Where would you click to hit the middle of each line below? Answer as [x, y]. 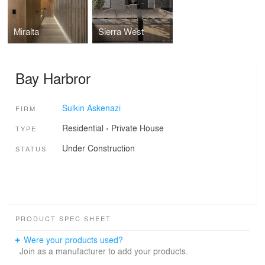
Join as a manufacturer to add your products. [104, 251]
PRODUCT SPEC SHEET [63, 219]
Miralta [27, 31]
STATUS [31, 149]
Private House [137, 127]
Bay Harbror [53, 78]
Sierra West [121, 31]
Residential [83, 127]
